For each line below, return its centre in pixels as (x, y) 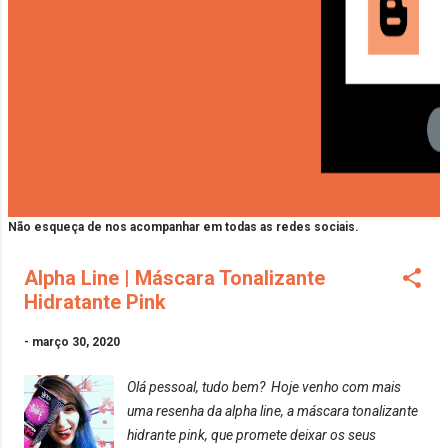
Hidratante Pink (95, 302)
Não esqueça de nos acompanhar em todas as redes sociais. (183, 227)
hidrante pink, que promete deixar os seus (252, 435)
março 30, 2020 (76, 342)
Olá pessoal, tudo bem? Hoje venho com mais (264, 387)
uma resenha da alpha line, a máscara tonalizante (273, 411)
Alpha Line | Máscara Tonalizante (174, 278)
